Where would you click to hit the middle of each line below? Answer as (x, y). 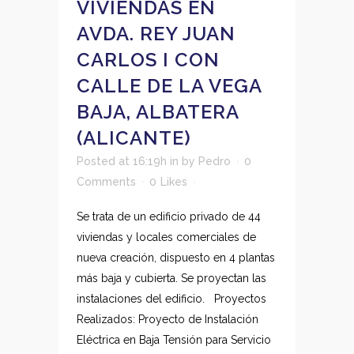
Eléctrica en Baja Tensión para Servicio (174, 340)
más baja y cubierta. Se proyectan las (171, 278)
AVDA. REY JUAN (156, 34)
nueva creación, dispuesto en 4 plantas (176, 258)
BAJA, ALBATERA (158, 112)
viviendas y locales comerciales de (166, 237)
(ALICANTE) (134, 138)
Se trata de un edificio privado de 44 (169, 217)
